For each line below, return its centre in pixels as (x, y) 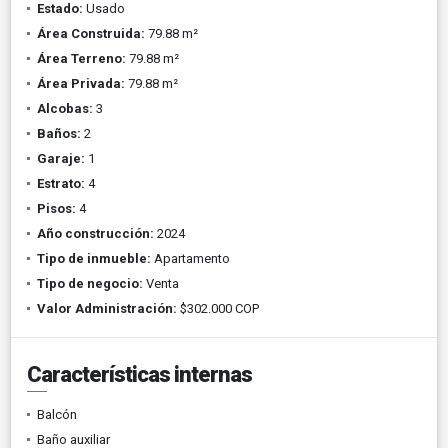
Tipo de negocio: (90, 283)
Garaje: (61, 158)
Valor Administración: (107, 308)
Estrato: (61, 183)
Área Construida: (91, 33)
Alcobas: (65, 108)
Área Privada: (81, 83)
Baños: (59, 133)
